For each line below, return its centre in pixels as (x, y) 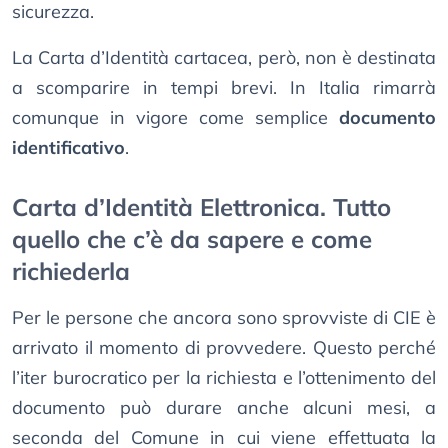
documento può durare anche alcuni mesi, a (224, 408)
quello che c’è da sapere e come (192, 239)
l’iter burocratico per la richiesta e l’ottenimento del (224, 378)
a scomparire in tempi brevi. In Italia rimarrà (224, 88)
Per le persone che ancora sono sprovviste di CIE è (224, 318)
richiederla (71, 271)
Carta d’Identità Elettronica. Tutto (201, 207)
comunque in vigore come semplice (175, 118)
